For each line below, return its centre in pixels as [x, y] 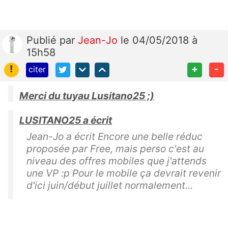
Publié [43, 40]
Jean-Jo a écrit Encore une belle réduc [115, 136]
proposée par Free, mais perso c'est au [115, 149]
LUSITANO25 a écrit [66, 120]
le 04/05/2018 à [159, 40]
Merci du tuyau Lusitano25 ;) [87, 96]
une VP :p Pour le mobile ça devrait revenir [124, 173]
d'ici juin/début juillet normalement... [110, 185]
